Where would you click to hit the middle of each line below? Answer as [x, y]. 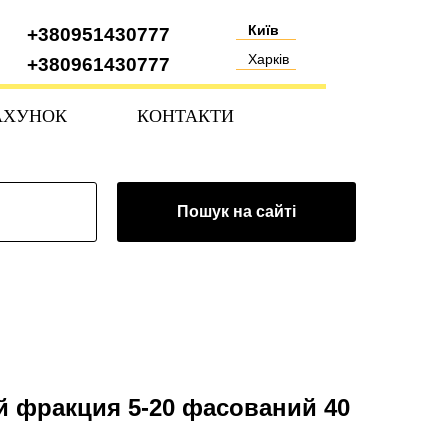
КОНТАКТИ [185, 116]
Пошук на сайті [236, 211]
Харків [268, 59]
